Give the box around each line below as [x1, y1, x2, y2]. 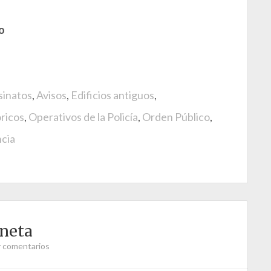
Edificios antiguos [71, 88, 154, 102]
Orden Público [142, 110, 210, 124]
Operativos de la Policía [28, 110, 138, 124]
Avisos [36, 88, 67, 102]
